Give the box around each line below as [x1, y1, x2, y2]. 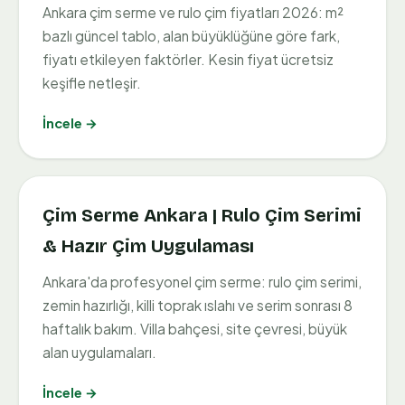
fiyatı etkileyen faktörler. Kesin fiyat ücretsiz [42, 51, 334, 69]
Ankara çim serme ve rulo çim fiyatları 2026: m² [42, 4, 344, 22]
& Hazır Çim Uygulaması [42, 235, 254, 258]
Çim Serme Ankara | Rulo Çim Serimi [42, 204, 362, 227]
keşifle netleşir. [42, 74, 141, 92]
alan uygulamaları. [42, 344, 156, 362]
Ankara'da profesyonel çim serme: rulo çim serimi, [42, 273, 362, 291]
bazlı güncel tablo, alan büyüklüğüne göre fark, [42, 27, 340, 45]
